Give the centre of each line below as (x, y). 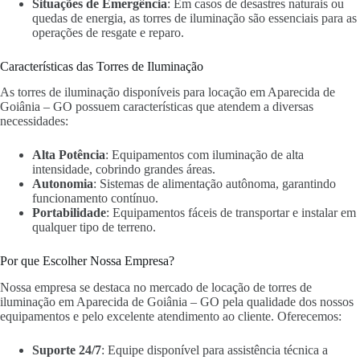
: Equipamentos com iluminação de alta (205, 155)
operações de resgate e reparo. (108, 32)
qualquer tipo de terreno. (94, 227)
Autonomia (63, 184)
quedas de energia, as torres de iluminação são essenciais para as (194, 18)
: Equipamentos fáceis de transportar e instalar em (231, 213)
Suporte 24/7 (67, 350)
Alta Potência (69, 155)
